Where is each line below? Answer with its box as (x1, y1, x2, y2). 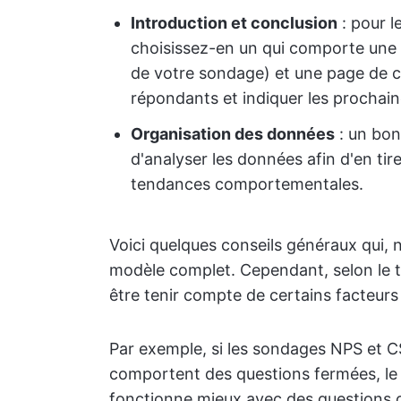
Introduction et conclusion (131, 13, 337, 32)
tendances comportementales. (131, 175, 363, 193)
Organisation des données (131, 124, 335, 143)
